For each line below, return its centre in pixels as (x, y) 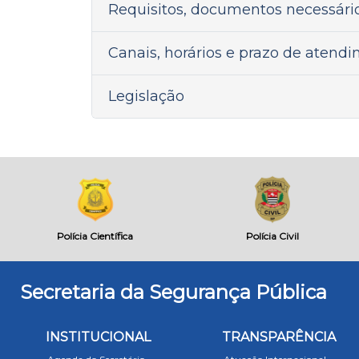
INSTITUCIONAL (98, 337)
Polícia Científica (95, 236)
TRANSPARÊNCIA (278, 337)
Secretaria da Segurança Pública (173, 292)
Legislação (146, 96)
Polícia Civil (272, 236)
